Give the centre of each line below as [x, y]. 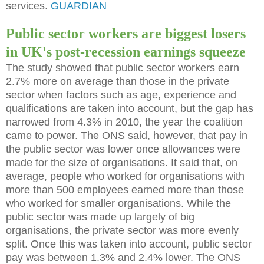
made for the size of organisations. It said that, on [122, 162]
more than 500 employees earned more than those [125, 189]
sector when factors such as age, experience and [121, 95]
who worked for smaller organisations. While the [118, 203]
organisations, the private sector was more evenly [122, 230]
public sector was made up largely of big [100, 217]
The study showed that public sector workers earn [123, 67]
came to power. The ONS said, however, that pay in [127, 135]
